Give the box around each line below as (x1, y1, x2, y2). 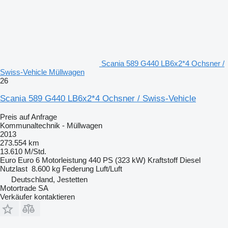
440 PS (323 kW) (89, 155, 146, 164)
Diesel (180, 155, 201, 164)
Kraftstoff (148, 155, 178, 164)
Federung (62, 164, 94, 173)
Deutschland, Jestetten (11, 175, 88, 184)
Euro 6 (18, 155, 40, 164)
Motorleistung (42, 155, 87, 164)
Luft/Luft (96, 164, 122, 173)
